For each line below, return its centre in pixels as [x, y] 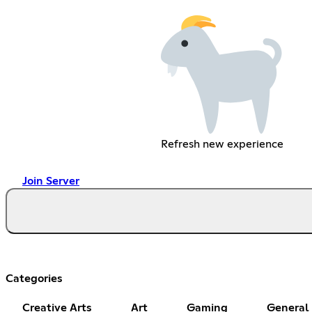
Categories [34, 278]
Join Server [51, 181]
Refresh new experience [222, 144]
